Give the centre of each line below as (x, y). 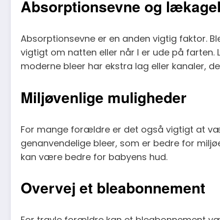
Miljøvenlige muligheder (104, 97)
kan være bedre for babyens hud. (94, 157)
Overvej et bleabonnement (113, 188)
